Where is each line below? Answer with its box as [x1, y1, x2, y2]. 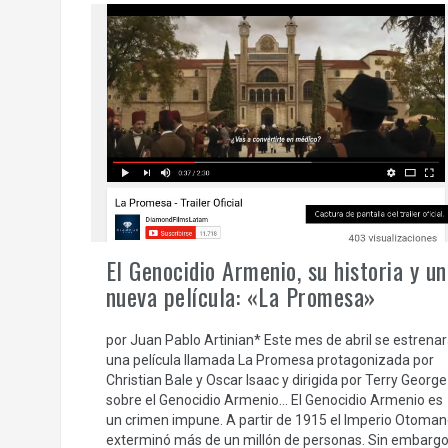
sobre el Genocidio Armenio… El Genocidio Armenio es [105, 391, 443, 408]
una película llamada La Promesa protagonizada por [105, 351, 434, 368]
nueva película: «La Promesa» [105, 277, 376, 314]
